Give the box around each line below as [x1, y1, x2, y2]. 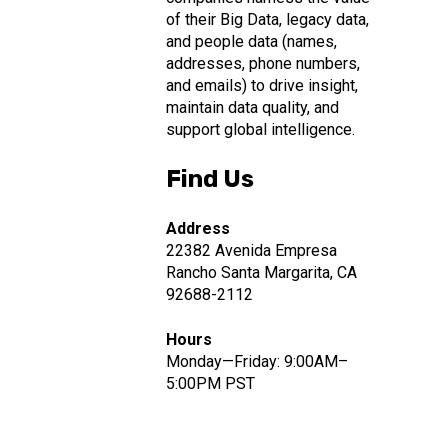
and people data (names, [165, 31, 337, 51]
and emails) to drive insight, [165, 75, 358, 95]
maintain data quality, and [165, 97, 339, 117]
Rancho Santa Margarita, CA [165, 263, 357, 283]
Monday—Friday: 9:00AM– [165, 351, 348, 371]
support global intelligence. [165, 119, 355, 139]
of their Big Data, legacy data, [165, 9, 369, 29]
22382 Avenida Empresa [165, 241, 337, 261]
